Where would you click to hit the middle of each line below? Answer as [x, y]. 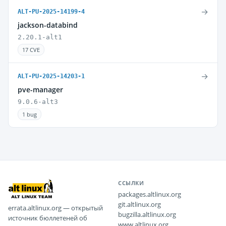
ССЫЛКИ [131, 183]
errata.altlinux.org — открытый [55, 208]
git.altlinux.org [139, 204]
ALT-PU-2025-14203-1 [51, 76]
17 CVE [31, 50]
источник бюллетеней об [48, 218]
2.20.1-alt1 [40, 37]
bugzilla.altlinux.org [147, 214]
